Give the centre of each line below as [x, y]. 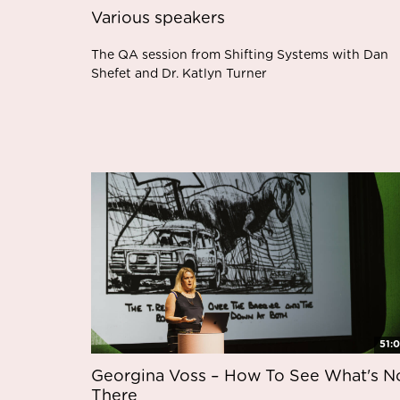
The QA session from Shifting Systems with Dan [240, 55]
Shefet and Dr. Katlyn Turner [179, 74]
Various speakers [158, 19]
